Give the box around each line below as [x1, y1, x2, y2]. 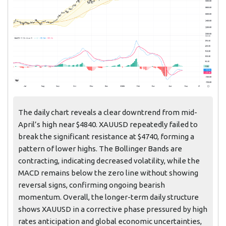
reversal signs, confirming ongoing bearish [18, 181, 165, 190]
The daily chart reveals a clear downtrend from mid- [18, 108, 197, 117]
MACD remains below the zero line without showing [18, 168, 198, 178]
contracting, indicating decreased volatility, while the [18, 156, 200, 165]
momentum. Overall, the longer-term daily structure [18, 193, 199, 202]
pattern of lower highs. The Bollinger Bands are [18, 144, 182, 153]
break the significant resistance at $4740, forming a [18, 132, 194, 141]
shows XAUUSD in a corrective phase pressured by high [18, 205, 207, 214]
